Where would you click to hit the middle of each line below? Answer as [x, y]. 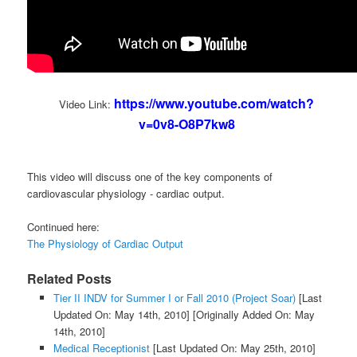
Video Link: [86, 104]
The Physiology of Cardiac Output [106, 244]
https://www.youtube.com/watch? [214, 104]
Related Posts [70, 279]
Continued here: [64, 227]
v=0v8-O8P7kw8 [186, 124]
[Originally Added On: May [252, 315]
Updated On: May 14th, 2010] [121, 315]
